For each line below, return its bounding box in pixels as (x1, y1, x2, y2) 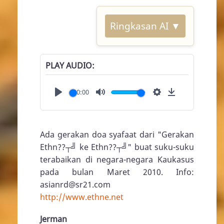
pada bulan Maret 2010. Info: (40, 166, 194, 177)
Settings (156, 97, 188, 108)
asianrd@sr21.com (40, 179, 110, 190)
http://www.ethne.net (40, 191, 123, 202)
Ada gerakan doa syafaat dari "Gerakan (40, 129, 194, 140)
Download (171, 97, 210, 108)
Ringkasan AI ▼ (110, 19, 180, 32)
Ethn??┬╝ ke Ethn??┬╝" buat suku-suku (40, 141, 194, 152)
